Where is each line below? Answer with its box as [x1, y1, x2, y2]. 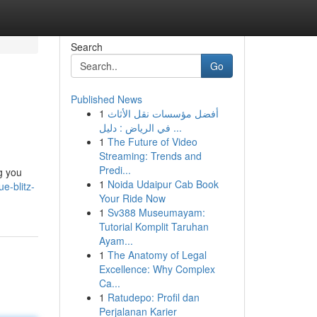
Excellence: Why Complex [98, 262, 215, 276]
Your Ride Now [98, 191, 166, 205]
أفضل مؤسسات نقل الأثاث [107, 106, 219, 120]
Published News [70, 92, 142, 106]
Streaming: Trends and [98, 149, 202, 163]
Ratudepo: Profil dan [107, 290, 200, 304]
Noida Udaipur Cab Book [107, 177, 219, 191]
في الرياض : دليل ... [170, 120, 182, 134]
